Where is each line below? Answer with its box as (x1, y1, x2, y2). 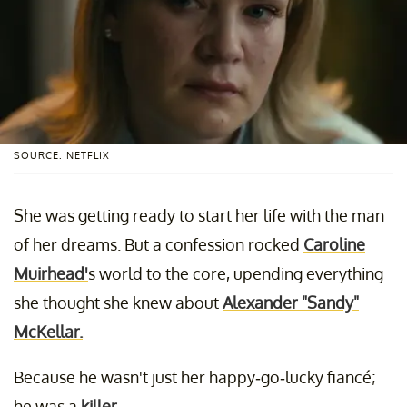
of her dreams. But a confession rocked (14, 233, 303, 254)
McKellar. (14, 321, 83, 342)
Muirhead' (14, 263, 88, 283)
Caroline (303, 233, 365, 254)
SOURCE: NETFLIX (14, 148, 110, 162)
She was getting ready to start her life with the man (14, 204, 384, 225)
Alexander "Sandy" (223, 292, 359, 313)
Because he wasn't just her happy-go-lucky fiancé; (14, 366, 376, 387)
